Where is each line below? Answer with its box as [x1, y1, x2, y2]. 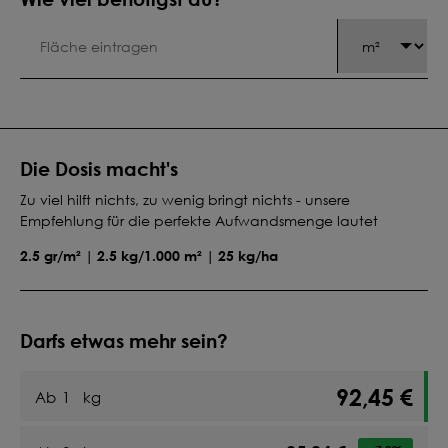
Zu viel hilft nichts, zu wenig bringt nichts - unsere [20, 190, 350, 209]
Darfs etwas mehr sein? [20, 327, 228, 354]
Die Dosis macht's [20, 155, 178, 182]
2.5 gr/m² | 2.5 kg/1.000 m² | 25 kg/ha [20, 245, 278, 265]
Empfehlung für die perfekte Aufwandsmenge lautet [20, 211, 378, 230]
